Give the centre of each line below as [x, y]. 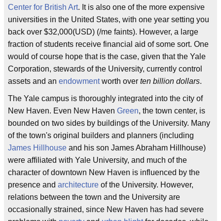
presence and [33, 185]
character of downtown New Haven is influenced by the [104, 172]
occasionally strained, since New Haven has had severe [106, 209]
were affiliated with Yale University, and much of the [97, 160]
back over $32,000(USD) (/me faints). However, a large [103, 32]
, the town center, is [172, 111]
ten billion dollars [170, 81]
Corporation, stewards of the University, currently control [105, 69]
